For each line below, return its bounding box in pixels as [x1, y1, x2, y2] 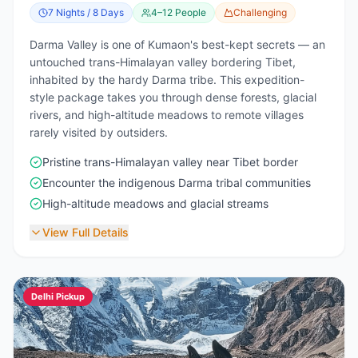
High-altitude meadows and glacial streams [42, 197, 268, 210]
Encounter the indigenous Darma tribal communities [42, 176, 311, 189]
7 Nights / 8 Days [48, 6, 124, 18]
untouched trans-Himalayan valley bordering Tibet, [30, 55, 296, 69]
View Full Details [42, 225, 129, 239]
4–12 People [151, 6, 206, 18]
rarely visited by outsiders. [30, 125, 168, 139]
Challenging [233, 6, 287, 18]
